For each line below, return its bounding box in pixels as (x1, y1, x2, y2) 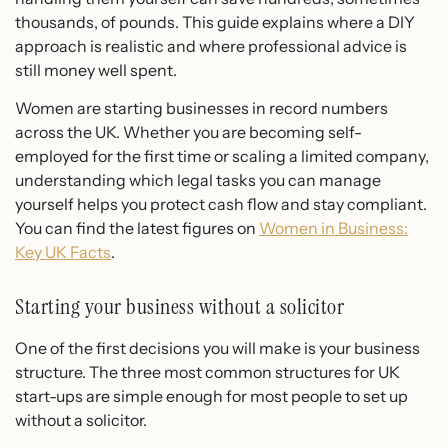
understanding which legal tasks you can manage (15, 170, 381, 191)
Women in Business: (259, 218, 408, 239)
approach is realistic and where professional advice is (15, 35, 407, 56)
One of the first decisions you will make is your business (15, 338, 420, 359)
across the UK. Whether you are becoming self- (15, 122, 362, 143)
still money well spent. (15, 59, 177, 80)
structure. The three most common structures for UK (15, 362, 400, 383)
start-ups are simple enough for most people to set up (15, 386, 408, 407)
